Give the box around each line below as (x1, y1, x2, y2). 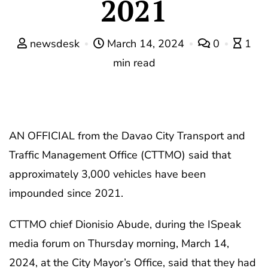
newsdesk (26, 36, 83, 51)
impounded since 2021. (9, 185, 123, 200)
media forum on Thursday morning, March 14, (9, 236, 229, 251)
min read (112, 55, 156, 70)
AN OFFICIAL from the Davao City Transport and (9, 128, 245, 143)
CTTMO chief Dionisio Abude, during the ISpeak (9, 217, 241, 232)
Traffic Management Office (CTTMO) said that (9, 147, 231, 162)
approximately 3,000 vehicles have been (9, 166, 206, 181)
